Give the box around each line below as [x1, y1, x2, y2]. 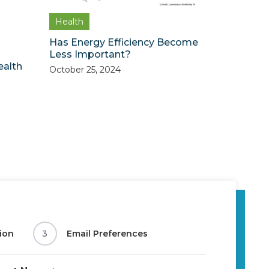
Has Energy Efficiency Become [49, 37, 198, 49]
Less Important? [49, 49, 131, 61]
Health [55, 16, 83, 28]
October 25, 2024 [49, 64, 121, 76]
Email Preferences [66, 228, 148, 240]
